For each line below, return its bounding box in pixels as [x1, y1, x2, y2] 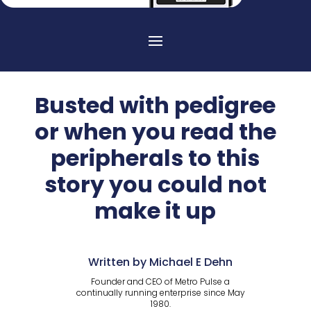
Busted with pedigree [35, 90, 276, 121]
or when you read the [34, 116, 276, 148]
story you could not [44, 169, 267, 201]
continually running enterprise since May [76, 287, 245, 299]
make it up [94, 195, 217, 227]
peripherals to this [51, 142, 260, 174]
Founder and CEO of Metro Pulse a [91, 276, 230, 288]
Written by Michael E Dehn [88, 254, 233, 271]
